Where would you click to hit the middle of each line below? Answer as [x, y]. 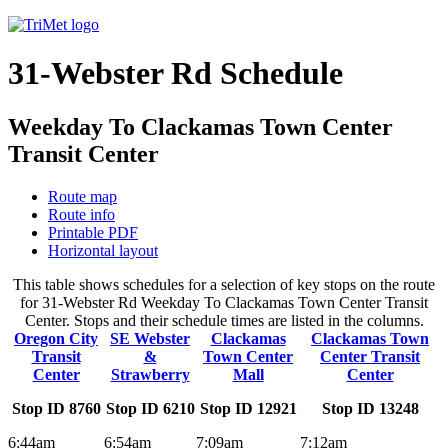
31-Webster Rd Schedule [175, 73]
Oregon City [56, 338]
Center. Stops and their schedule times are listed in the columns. [224, 320]
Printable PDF [93, 232]
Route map [82, 196]
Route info [81, 214]
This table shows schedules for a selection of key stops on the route [224, 284]
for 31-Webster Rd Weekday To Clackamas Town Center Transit [224, 302]
